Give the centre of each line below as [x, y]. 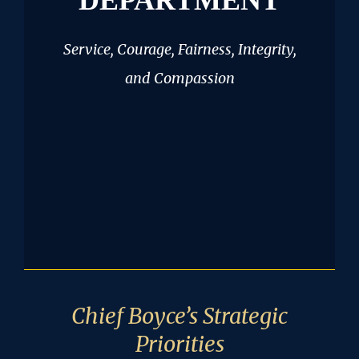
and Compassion [179, 79]
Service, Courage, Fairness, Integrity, [179, 50]
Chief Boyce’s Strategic [179, 316]
